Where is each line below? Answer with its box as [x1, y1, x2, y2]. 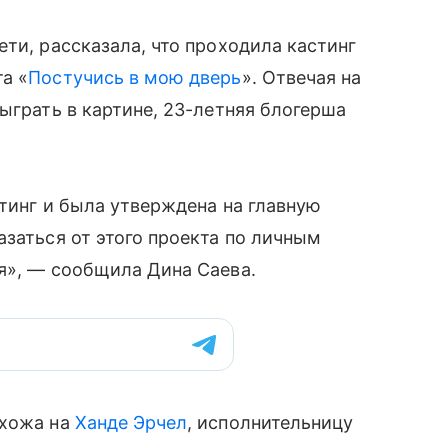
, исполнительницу [187, 412, 354, 433]
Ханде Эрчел [74, 412, 188, 433]
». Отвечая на [241, 67, 362, 88]
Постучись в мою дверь [28, 67, 242, 88]
